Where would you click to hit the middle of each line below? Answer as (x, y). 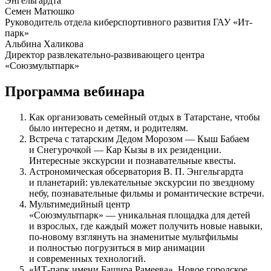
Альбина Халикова (44, 44)
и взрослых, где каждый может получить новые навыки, (146, 226)
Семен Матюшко (40, 11)
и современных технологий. (87, 258)
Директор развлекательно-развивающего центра (105, 54)
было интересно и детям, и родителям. (109, 128)
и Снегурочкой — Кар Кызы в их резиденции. (125, 149)
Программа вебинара (75, 91)
